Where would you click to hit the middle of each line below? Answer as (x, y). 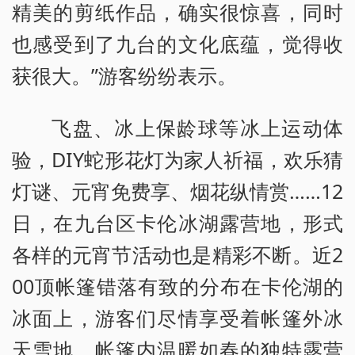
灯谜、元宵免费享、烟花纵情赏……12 (177, 191)
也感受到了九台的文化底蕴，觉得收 (177, 43)
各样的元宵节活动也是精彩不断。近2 (177, 254)
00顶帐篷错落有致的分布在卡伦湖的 (177, 286)
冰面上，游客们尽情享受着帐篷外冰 (177, 317)
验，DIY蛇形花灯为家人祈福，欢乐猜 (177, 159)
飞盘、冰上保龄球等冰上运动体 (197, 127)
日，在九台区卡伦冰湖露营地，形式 (177, 222)
